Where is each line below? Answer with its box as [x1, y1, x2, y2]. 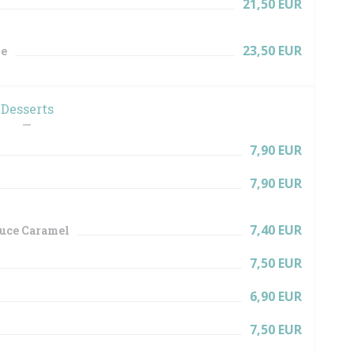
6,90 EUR [250, 288, 302, 305]
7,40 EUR [250, 221, 302, 239]
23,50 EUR [243, 42, 302, 59]
